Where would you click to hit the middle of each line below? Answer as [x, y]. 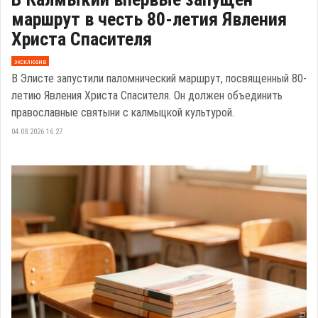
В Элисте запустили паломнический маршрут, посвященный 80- [159, 79]
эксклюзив [30, 61]
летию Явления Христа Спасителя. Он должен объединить [147, 96]
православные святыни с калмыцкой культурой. [123, 113]
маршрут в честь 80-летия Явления [149, 20]
